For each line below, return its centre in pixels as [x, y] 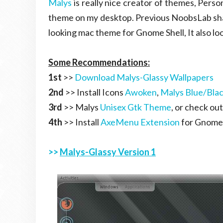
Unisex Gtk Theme [136, 107]
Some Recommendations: [99, 62]
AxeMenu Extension [140, 122]
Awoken [141, 92]
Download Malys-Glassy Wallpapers [144, 77]
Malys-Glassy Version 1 [108, 152]
